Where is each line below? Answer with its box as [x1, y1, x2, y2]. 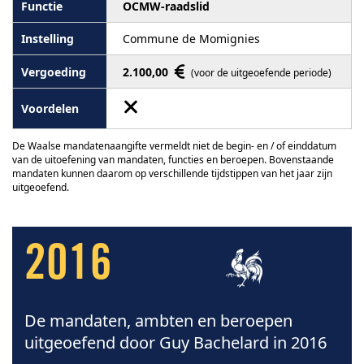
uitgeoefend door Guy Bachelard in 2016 [24, 331, 327, 353]
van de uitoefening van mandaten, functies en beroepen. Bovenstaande [12, 153, 334, 167]
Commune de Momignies [123, 31, 260, 46]
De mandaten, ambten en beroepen [24, 310, 292, 331]
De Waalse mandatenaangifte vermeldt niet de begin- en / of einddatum [12, 139, 336, 153]
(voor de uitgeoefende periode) [191, 66, 331, 80]
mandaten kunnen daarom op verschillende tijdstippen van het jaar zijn [12, 167, 332, 180]
